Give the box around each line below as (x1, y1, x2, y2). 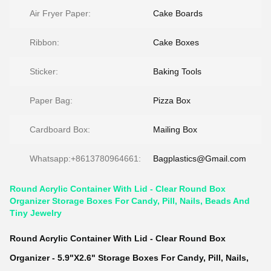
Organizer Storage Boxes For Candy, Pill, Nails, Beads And (10, 196, 250, 206)
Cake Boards (153, 8, 203, 18)
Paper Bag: (30, 96, 73, 105)
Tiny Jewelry (10, 208, 62, 218)
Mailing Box (153, 125, 197, 134)
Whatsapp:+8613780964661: (30, 154, 141, 163)
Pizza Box (153, 96, 191, 105)
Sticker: (30, 67, 58, 76)
